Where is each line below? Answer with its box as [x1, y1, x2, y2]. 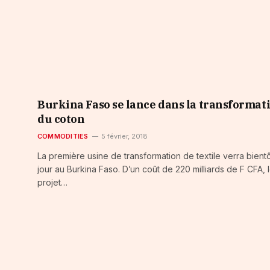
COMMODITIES [37, 132, 89, 141]
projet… [37, 177, 67, 188]
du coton [37, 112, 85, 127]
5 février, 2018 [101, 132, 148, 141]
